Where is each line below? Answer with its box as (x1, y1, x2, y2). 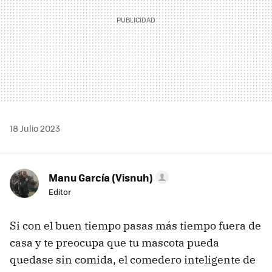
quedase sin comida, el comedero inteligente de (10, 252, 256, 267)
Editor (49, 185, 71, 197)
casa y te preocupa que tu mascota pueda (10, 235, 219, 250)
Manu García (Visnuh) (49, 169, 153, 185)
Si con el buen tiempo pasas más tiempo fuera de (10, 218, 261, 233)
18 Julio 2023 (10, 121, 60, 134)
